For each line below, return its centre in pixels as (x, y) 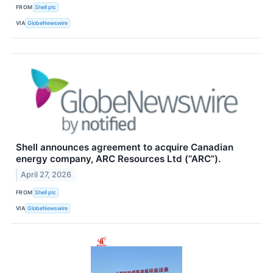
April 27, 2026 (46, 174)
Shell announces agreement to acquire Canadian (125, 147)
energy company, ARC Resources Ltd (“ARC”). (118, 158)
